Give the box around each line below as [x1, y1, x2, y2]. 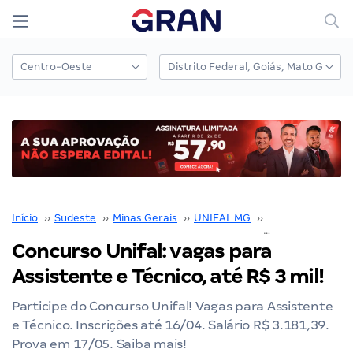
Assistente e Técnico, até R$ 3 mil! [12, 264, 324, 288]
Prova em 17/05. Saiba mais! [12, 336, 187, 351]
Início [12, 211, 38, 224]
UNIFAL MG [194, 211, 251, 224]
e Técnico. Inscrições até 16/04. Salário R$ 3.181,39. [12, 317, 329, 333]
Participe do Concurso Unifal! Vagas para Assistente [12, 298, 333, 314]
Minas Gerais [113, 211, 177, 224]
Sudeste [54, 211, 96, 224]
